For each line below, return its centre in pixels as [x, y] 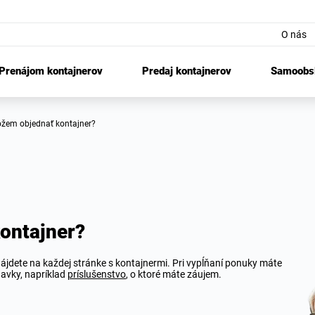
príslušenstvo [97, 274]
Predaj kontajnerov [187, 71]
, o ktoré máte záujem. [174, 274]
